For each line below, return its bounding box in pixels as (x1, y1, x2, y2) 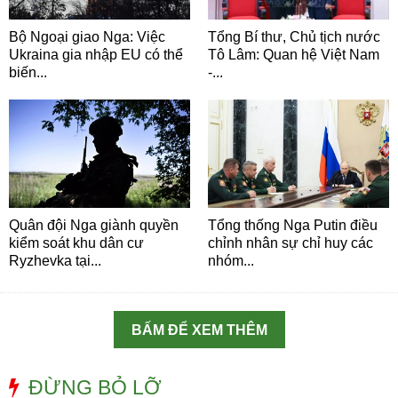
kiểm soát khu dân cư (9, 235, 144, 251)
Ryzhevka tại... (9, 253, 101, 269)
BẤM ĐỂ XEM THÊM (131, 322, 267, 338)
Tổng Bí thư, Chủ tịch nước (208, 28, 380, 44)
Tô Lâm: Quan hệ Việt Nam (208, 46, 379, 62)
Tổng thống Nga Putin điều (208, 218, 378, 234)
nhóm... (208, 253, 254, 269)
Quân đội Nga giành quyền (9, 218, 179, 234)
